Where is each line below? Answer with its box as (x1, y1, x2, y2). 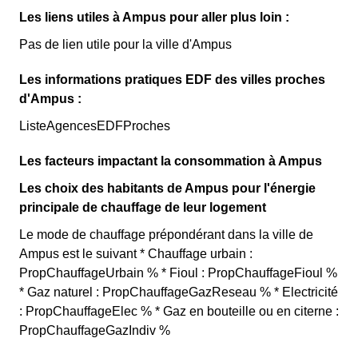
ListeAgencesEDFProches (19, 119, 170, 133)
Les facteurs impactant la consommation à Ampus (19, 154, 322, 168)
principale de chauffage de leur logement (19, 201, 266, 214)
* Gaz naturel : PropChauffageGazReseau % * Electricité (19, 285, 338, 299)
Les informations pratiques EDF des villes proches (19, 73, 325, 86)
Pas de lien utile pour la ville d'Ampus (19, 38, 232, 51)
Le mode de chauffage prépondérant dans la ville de (19, 228, 313, 241)
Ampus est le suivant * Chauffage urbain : (19, 247, 253, 261)
